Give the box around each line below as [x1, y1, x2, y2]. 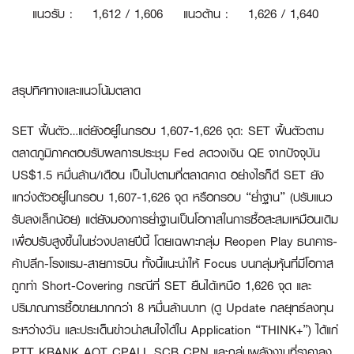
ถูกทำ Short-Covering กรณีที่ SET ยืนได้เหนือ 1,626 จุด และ [12, 274, 311, 296]
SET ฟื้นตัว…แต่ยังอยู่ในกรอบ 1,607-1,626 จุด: [12, 119, 248, 141]
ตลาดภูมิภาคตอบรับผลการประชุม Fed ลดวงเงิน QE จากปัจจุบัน [12, 141, 320, 164]
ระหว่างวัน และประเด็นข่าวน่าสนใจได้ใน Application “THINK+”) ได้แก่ [12, 318, 338, 341]
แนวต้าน [183, 3, 225, 25]
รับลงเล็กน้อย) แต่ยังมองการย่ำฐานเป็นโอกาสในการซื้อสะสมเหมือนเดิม [12, 208, 338, 230]
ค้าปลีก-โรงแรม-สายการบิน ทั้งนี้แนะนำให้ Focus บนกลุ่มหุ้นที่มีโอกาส [12, 252, 333, 274]
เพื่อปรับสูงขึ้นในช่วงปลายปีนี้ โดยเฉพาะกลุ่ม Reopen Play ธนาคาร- [12, 230, 337, 252]
